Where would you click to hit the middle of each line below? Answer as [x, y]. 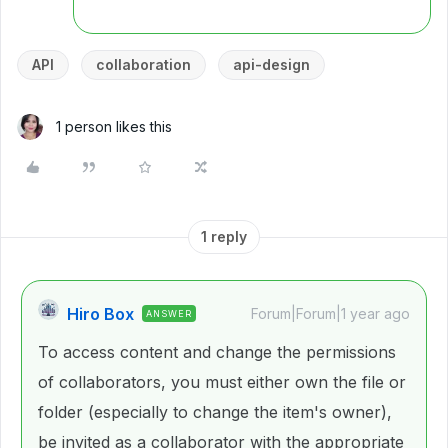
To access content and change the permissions [217, 352]
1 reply [224, 237]
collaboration [143, 65]
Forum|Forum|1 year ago [330, 314]
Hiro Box [100, 314]
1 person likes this [114, 127]
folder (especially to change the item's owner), [215, 412]
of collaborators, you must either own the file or [222, 382]
